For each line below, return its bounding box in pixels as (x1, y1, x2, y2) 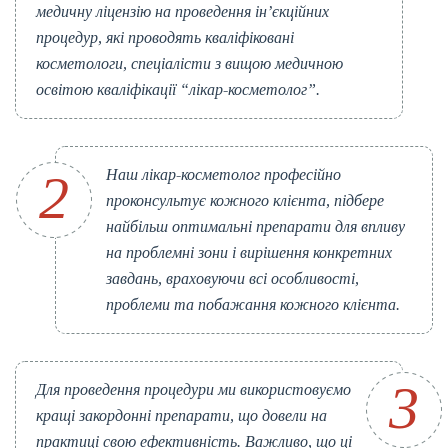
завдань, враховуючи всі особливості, (106, 270, 359, 288)
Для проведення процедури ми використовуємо (36, 381, 351, 399)
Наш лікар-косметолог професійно (106, 166, 341, 184)
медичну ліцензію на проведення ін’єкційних (36, 3, 329, 21)
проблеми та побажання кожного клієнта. (106, 296, 400, 314)
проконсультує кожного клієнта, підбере (106, 192, 384, 210)
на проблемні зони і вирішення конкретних (106, 244, 392, 262)
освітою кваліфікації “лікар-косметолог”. (36, 81, 320, 99)
